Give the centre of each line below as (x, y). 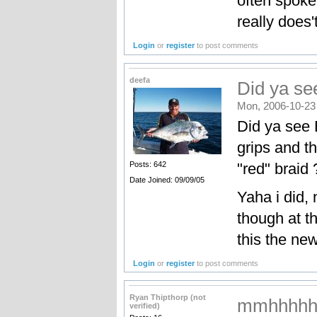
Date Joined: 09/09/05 (167, 179)
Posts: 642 (148, 164)
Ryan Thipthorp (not (167, 297)
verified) (144, 305)
